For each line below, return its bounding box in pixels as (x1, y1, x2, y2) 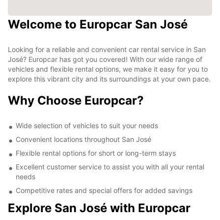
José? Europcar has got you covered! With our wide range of (8, 55, 202, 63)
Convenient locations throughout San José (16, 135, 151, 143)
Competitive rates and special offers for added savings (16, 186, 192, 194)
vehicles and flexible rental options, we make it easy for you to (8, 64, 208, 73)
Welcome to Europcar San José (8, 17, 188, 31)
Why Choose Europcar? (8, 93, 144, 108)
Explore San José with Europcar (8, 200, 191, 215)
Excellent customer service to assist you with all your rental (16, 162, 204, 171)
